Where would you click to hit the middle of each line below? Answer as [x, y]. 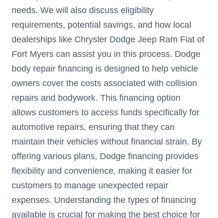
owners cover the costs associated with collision [104, 83]
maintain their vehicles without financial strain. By [107, 142]
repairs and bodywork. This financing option [96, 98]
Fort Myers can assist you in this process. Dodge [106, 54]
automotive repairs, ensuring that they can [93, 127]
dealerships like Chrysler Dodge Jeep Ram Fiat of [108, 40]
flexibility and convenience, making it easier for [102, 171]
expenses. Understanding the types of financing [104, 200]
